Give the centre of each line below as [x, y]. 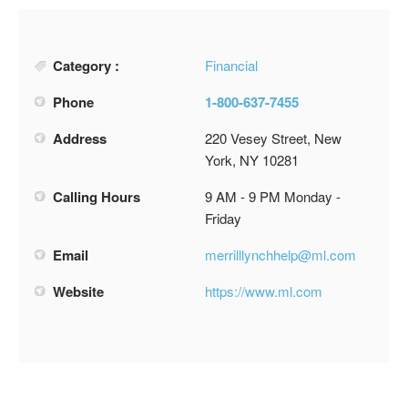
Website [78, 291]
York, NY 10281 [252, 159]
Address [80, 138]
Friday [223, 218]
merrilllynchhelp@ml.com [280, 254]
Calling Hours [97, 196]
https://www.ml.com [264, 291]
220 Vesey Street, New [273, 138]
